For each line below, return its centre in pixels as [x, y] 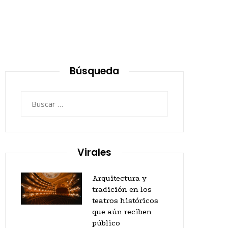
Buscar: [33, 97]
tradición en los [122, 189]
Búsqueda [94, 71]
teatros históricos [125, 201]
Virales [94, 152]
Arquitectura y [119, 178]
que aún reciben [122, 212]
